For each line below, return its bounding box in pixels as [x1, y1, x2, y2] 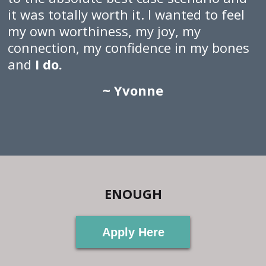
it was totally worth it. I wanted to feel [8, 5, 245, 23]
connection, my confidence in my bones [8, 38, 250, 56]
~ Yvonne [103, 81, 163, 99]
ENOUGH [104, 184, 162, 202]
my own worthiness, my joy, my [8, 21, 201, 40]
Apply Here [102, 225, 164, 239]
